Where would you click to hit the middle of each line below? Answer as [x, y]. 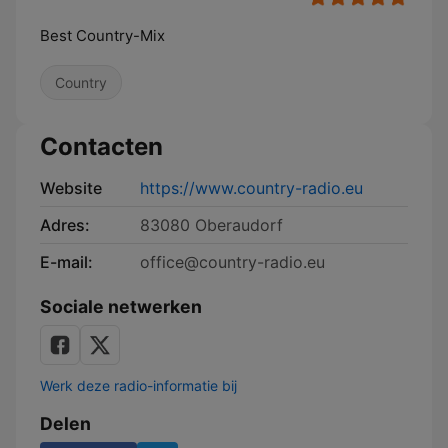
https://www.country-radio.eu [251, 188]
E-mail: [66, 262]
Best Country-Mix [102, 35]
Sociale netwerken [121, 306]
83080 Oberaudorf [211, 225]
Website [71, 188]
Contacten [101, 146]
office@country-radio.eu [232, 262]
